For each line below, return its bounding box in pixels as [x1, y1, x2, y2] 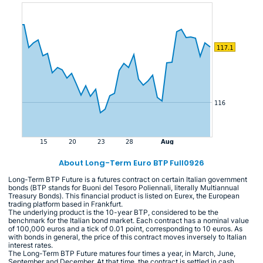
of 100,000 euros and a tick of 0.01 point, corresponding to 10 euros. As [8, 224, 242, 233]
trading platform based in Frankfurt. [8, 199, 123, 208]
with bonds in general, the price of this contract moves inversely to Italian [8, 232, 247, 241]
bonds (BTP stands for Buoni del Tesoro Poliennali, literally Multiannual [8, 183, 239, 192]
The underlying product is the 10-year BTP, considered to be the [8, 207, 218, 217]
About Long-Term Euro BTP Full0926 [59, 157, 204, 168]
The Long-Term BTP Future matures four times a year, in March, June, [8, 248, 235, 258]
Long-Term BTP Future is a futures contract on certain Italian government [8, 174, 247, 184]
